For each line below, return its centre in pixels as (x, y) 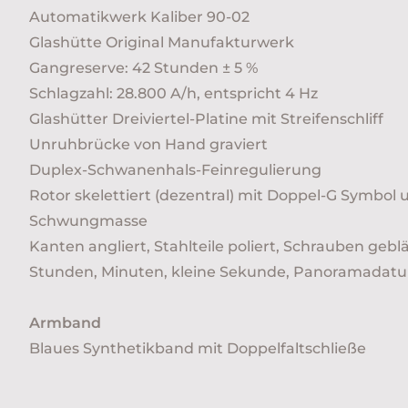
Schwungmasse (88, 220)
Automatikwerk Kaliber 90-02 (139, 16)
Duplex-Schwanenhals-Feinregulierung (175, 169)
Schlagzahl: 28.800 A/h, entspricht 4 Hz (173, 93)
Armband (65, 322)
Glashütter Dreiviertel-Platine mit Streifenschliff (206, 118)
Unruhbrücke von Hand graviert (148, 144)
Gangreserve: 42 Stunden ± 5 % (143, 67)
